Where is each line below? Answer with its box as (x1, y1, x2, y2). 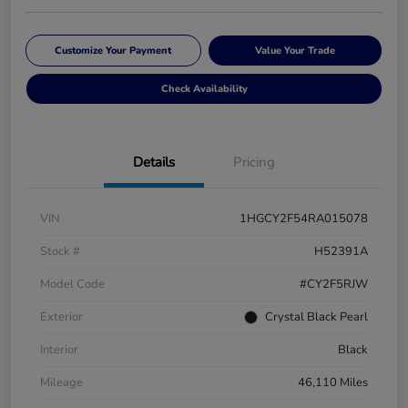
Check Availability (160, 82, 248, 97)
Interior (40, 342, 78, 359)
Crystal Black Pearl (265, 309, 368, 326)
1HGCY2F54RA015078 (240, 210, 368, 228)
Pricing (233, 153, 275, 172)
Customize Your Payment (55, 44, 172, 58)
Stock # (40, 243, 80, 260)
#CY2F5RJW (300, 276, 368, 293)
